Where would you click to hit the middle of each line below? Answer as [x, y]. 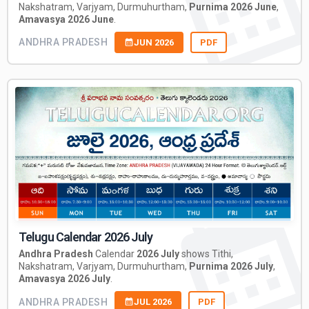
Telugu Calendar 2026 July [86, 237]
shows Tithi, [206, 254]
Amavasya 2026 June [66, 19]
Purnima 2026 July [231, 267]
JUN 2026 [154, 42]
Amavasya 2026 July [64, 279]
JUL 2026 [153, 302]
